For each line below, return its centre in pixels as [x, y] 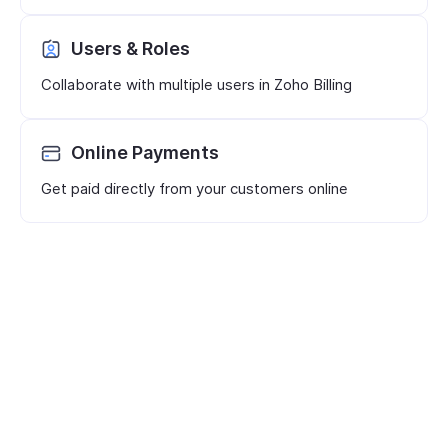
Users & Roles [130, 48]
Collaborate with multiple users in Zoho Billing [196, 84]
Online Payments [145, 152]
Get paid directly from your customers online [194, 188]
